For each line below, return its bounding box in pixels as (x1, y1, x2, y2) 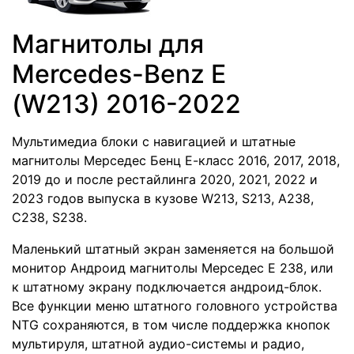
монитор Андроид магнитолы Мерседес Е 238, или (12, 259, 333, 276)
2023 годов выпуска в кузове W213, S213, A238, (12, 190, 314, 206)
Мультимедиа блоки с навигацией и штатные (12, 133, 296, 149)
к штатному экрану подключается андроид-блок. (12, 278, 322, 295)
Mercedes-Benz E (12, 58, 226, 89)
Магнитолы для (12, 28, 204, 59)
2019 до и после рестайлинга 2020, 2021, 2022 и (12, 171, 318, 187)
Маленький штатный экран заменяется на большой (12, 240, 334, 257)
